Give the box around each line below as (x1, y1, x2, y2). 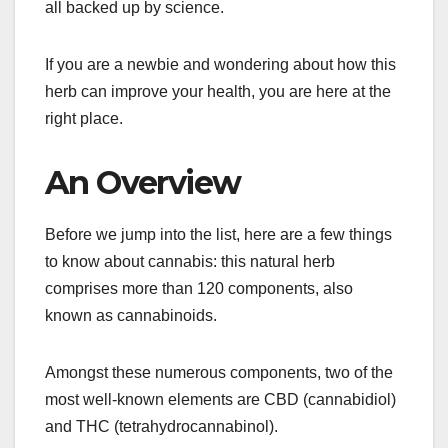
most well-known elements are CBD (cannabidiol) (45, 390, 396, 408)
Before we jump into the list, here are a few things (45, 225, 392, 243)
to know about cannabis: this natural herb (45, 252, 335, 270)
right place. (45, 109, 127, 127)
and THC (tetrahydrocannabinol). (45, 417, 282, 435)
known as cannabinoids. (45, 306, 221, 324)
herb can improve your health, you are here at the (45, 82, 391, 100)
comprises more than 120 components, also (45, 279, 353, 297)
